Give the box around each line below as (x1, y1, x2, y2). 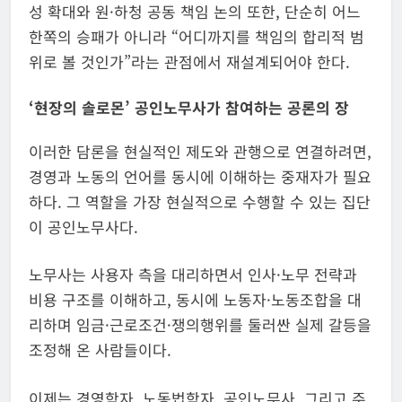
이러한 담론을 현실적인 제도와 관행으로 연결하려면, (29, 139, 371, 162)
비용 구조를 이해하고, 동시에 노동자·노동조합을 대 (29, 288, 362, 311)
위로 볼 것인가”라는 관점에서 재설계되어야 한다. (29, 49, 350, 73)
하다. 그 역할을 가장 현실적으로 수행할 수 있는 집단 (29, 189, 371, 213)
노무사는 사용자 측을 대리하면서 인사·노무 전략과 (29, 263, 357, 286)
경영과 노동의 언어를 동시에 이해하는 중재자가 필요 (29, 164, 371, 188)
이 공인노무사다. (29, 214, 138, 238)
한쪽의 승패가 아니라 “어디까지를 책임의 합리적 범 (29, 24, 364, 48)
